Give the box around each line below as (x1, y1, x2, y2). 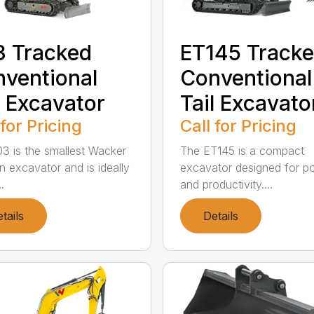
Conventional (179, 64, 312, 90)
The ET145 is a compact (179, 143, 304, 158)
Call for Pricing (179, 115, 296, 136)
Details (203, 208, 238, 223)
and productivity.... (179, 177, 273, 191)
